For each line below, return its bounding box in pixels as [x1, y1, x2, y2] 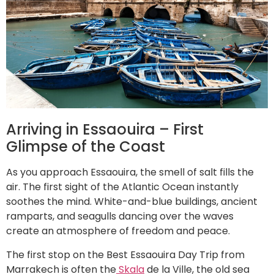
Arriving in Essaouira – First [6, 119, 204, 140]
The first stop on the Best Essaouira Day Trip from [6, 247, 245, 262]
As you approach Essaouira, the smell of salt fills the [6, 165, 254, 180]
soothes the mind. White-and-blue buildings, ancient [6, 194, 257, 209]
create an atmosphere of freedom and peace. [6, 224, 230, 239]
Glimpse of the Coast [6, 136, 165, 157]
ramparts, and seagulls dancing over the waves [6, 209, 234, 224]
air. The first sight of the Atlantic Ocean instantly [6, 180, 239, 194]
